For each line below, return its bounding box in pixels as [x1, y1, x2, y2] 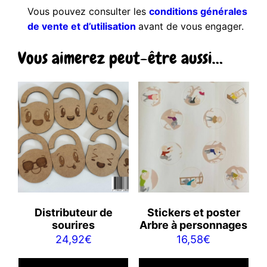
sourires [52, 218, 95, 231]
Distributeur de [34, 206, 113, 219]
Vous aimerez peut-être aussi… [18, 47, 223, 69]
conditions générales [149, 5, 248, 18]
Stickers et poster [147, 206, 240, 219]
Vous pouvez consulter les [27, 5, 150, 18]
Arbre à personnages [139, 218, 248, 231]
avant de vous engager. [138, 20, 244, 33]
